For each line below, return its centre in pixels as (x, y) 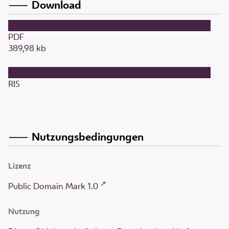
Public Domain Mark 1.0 (53, 186)
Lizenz (19, 166)
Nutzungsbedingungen (88, 136)
